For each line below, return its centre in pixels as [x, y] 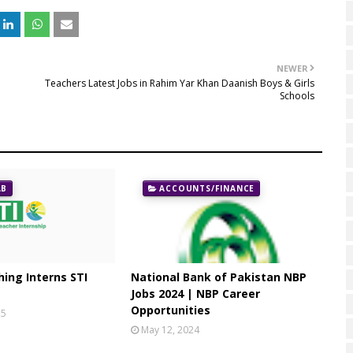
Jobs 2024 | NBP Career [195, 293]
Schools [297, 95]
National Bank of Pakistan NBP [218, 277]
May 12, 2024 [170, 329]
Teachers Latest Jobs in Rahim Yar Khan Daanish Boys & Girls [180, 83]
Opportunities [170, 310]
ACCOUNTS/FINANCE [207, 188]
